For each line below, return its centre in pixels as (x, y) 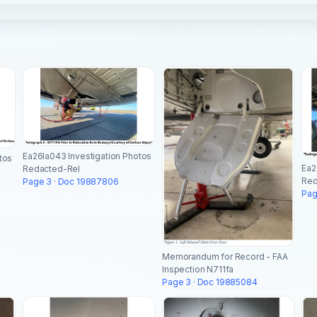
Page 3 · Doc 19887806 (71, 182)
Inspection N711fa (198, 269)
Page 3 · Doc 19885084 (210, 282)
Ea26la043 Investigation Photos (87, 156)
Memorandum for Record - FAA (225, 256)
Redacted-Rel (52, 169)
